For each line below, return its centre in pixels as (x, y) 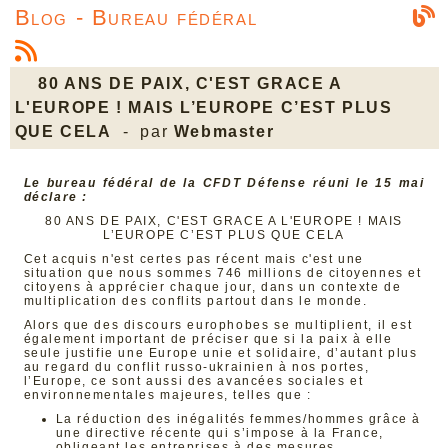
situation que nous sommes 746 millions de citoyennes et (222, 273)
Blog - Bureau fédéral (136, 17)
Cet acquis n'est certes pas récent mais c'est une (193, 259)
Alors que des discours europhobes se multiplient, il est (218, 325)
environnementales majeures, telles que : (167, 395)
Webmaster (224, 131)
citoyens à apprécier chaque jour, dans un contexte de (212, 287)
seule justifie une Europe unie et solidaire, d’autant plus (220, 353)
